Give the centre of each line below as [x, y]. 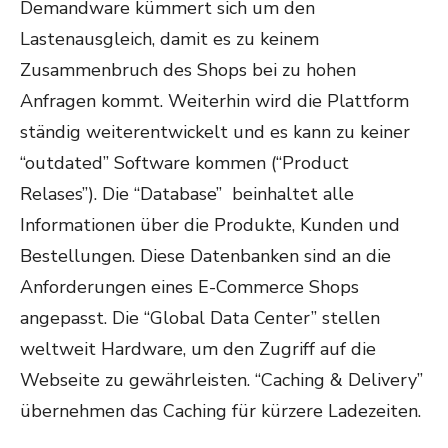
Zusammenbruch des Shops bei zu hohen [188, 70]
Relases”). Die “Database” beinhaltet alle [187, 194]
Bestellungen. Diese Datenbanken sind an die [205, 256]
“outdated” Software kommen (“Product [184, 163]
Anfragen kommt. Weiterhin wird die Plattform [214, 101]
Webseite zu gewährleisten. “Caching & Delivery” [221, 380]
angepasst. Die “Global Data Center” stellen [200, 318]
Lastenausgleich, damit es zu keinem [169, 39]
